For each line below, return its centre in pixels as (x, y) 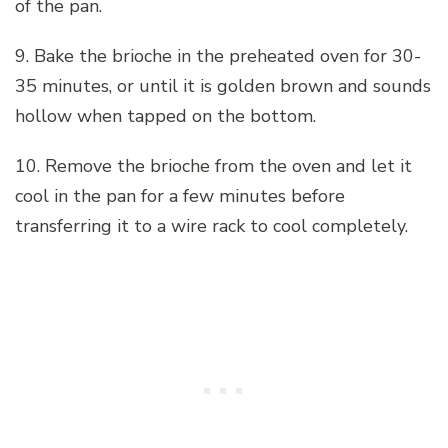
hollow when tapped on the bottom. (165, 115)
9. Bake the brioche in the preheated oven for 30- (218, 55)
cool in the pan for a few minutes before (180, 195)
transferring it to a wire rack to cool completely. (211, 225)
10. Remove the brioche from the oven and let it (213, 165)
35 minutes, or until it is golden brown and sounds (223, 85)
